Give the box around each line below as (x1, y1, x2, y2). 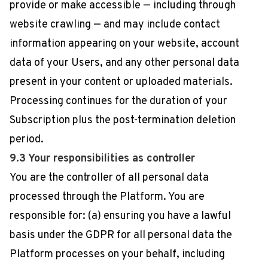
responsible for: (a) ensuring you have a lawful (10, 209, 231, 223)
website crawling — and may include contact (10, 18, 220, 32)
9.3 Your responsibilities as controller (10, 152, 195, 166)
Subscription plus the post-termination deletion (10, 114, 236, 127)
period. (10, 133, 44, 147)
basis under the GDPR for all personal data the (10, 229, 232, 242)
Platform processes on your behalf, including (10, 248, 225, 261)
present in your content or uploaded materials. (10, 75, 233, 89)
